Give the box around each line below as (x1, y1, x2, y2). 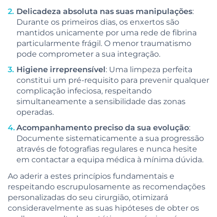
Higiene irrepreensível (16, 63, 106, 74)
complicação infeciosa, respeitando (16, 85, 152, 95)
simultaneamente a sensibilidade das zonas (16, 95, 186, 106)
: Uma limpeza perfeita (106, 63, 192, 74)
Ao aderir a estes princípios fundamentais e (8, 170, 174, 181)
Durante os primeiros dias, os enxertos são (16, 16, 179, 27)
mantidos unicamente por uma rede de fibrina (16, 27, 197, 37)
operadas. (16, 106, 54, 117)
